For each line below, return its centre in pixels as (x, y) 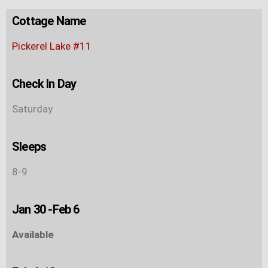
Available (33, 234)
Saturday (32, 109)
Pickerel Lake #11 (52, 46)
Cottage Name (49, 21)
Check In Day (44, 83)
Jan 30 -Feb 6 (46, 209)
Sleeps (29, 146)
